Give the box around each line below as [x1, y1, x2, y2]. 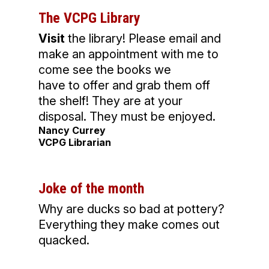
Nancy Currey [38, 124, 106, 137]
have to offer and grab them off [38, 78, 210, 93]
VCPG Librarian [38, 136, 111, 149]
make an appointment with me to [38, 47, 219, 62]
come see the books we [38, 62, 171, 77]
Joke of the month [38, 180, 144, 198]
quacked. [38, 233, 89, 248]
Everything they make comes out [38, 217, 220, 232]
